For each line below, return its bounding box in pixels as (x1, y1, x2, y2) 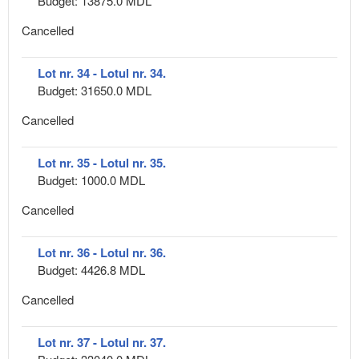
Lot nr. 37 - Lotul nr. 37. (38, 333, 166, 351)
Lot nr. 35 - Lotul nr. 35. (38, 153, 166, 171)
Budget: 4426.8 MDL (38, 260, 145, 278)
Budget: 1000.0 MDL (38, 171, 145, 188)
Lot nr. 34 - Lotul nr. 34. (38, 63, 166, 82)
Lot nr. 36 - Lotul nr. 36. (38, 243, 166, 261)
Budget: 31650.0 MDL (38, 81, 151, 99)
